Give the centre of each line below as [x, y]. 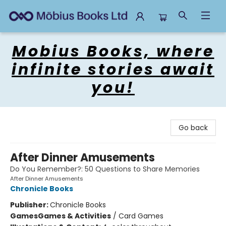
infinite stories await [113, 70]
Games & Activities [74, 216]
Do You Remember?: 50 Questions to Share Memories [105, 169]
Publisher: [30, 205]
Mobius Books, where [113, 51]
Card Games [141, 216]
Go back [193, 128]
